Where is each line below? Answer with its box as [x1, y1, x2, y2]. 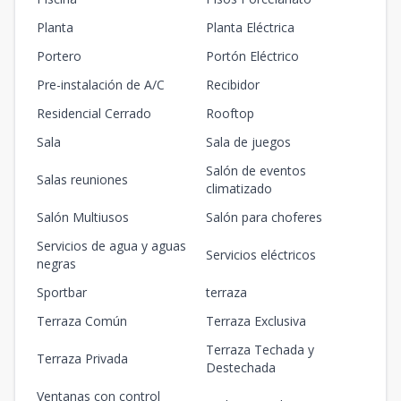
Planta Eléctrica [206, 19, 294, 37]
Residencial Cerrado [37, 105, 151, 123]
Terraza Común [37, 312, 127, 330]
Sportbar [37, 284, 87, 302]
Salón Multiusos [37, 209, 129, 226]
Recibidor [206, 76, 260, 94]
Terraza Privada [37, 350, 128, 368]
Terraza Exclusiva [206, 312, 306, 330]
